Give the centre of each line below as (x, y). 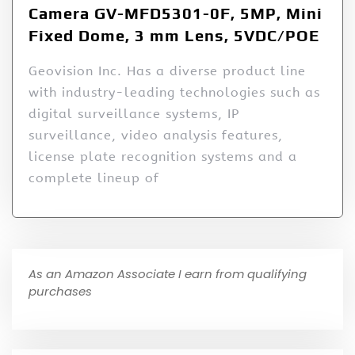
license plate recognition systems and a (163, 156)
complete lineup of (94, 177)
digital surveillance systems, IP (134, 113)
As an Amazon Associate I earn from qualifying (168, 273)
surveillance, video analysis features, (156, 135)
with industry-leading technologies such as (174, 92)
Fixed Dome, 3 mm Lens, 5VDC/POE (174, 35)
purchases (60, 291)
